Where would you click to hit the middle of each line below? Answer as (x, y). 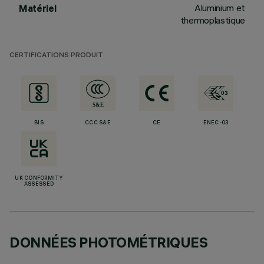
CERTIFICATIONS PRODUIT (56, 56)
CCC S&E (98, 123)
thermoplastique (212, 20)
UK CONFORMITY (39, 179)
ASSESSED (39, 184)
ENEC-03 (216, 123)
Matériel (38, 8)
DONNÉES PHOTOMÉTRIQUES (109, 242)
